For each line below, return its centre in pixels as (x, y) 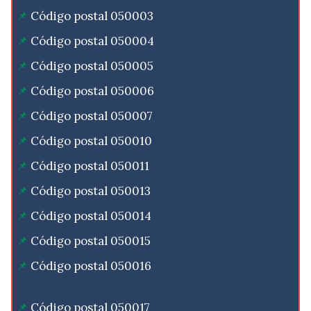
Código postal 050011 (90, 166)
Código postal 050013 (91, 191)
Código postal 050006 (92, 91)
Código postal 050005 (92, 66)
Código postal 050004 (92, 41)
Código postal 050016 (91, 266)
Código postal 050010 (91, 141)
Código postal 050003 (92, 16)
